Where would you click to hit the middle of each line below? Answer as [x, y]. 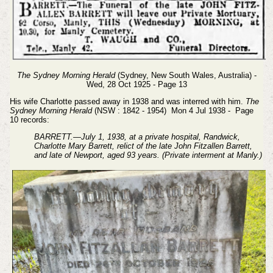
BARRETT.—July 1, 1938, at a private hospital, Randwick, [137, 136]
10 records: [29, 120]
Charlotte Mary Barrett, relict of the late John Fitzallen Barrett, [143, 146]
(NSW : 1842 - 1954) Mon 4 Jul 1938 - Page [172, 111]
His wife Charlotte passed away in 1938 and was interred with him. [127, 102]
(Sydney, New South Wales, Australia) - [186, 76]
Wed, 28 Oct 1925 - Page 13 [136, 85]
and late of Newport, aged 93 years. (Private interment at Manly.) [148, 155]
